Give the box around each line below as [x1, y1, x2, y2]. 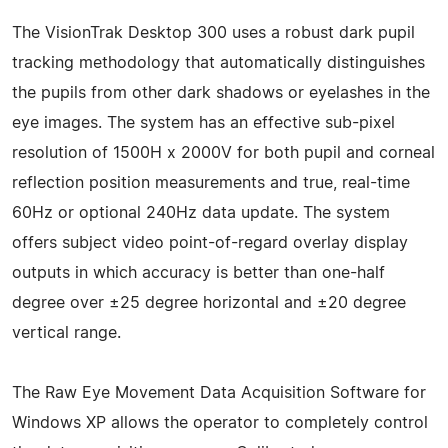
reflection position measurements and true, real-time [12, 174, 410, 191]
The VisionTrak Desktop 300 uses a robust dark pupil [12, 24, 415, 41]
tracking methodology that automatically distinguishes [12, 54, 425, 71]
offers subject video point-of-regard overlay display [12, 234, 408, 251]
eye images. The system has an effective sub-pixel [12, 114, 395, 131]
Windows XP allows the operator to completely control [12, 414, 428, 431]
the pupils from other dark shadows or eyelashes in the [12, 84, 430, 101]
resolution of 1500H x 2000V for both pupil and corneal [12, 144, 435, 161]
